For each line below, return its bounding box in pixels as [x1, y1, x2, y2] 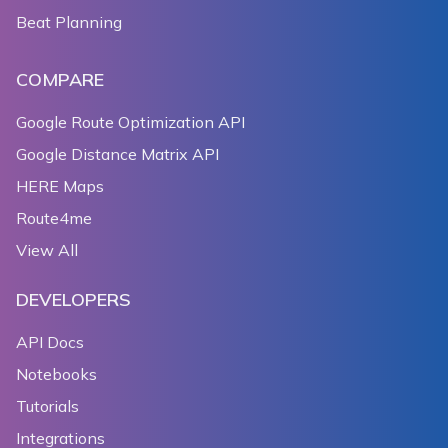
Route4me [16, 208, 92, 229]
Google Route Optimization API [16, 112, 245, 133]
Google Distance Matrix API [16, 144, 219, 165]
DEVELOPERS [16, 288, 131, 312]
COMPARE [16, 68, 104, 92]
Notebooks [16, 364, 97, 385]
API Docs [16, 332, 84, 353]
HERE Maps [16, 176, 104, 197]
